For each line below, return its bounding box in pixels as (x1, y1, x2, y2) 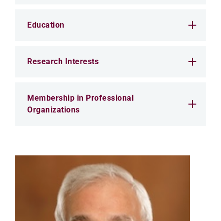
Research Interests (27, 57, 99, 66)
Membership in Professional (27, 93, 134, 103)
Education (27, 20, 65, 30)
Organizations (27, 105, 80, 114)
